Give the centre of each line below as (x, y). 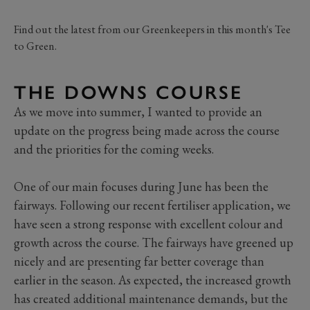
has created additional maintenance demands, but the (151, 298)
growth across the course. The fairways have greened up (154, 242)
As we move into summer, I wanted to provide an (138, 111)
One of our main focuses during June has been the (141, 186)
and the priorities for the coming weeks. (115, 149)
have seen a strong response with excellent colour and (148, 224)
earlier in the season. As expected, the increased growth (153, 280)
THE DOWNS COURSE (128, 92)
